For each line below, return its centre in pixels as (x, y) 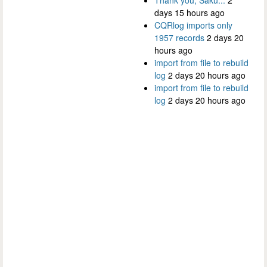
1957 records (179, 37)
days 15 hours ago (190, 12)
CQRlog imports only (193, 25)
